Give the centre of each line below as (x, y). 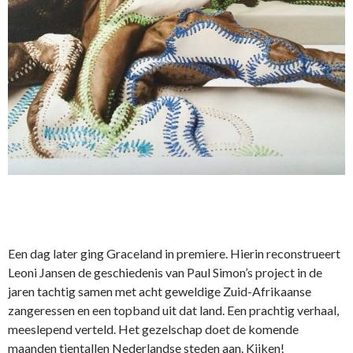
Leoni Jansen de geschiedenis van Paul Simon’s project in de (165, 273)
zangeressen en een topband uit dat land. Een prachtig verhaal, (173, 310)
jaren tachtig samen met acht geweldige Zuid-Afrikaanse (160, 292)
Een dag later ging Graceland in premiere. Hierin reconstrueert (174, 254)
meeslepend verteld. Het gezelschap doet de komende (153, 329)
